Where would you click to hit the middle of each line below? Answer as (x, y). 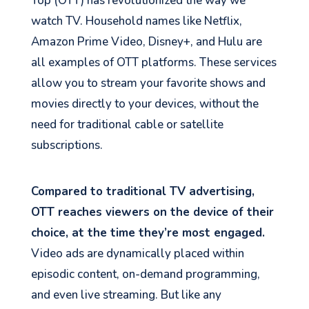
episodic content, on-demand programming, (145, 275)
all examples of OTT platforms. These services (153, 63)
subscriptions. (67, 146)
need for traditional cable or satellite (127, 125)
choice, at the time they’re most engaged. (148, 233)
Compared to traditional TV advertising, (142, 192)
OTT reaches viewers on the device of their (152, 212)
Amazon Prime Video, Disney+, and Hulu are (146, 42)
